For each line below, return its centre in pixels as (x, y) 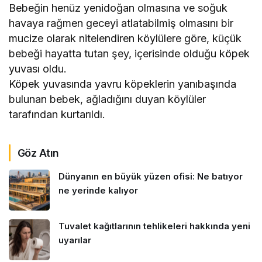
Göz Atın (38, 153)
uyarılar (75, 240)
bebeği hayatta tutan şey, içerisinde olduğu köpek (130, 53)
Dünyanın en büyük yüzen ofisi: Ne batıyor (151, 176)
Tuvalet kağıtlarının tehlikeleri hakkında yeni (154, 226)
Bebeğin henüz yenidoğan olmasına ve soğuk (118, 8)
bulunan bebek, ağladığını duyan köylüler (108, 99)
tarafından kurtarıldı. (57, 114)
